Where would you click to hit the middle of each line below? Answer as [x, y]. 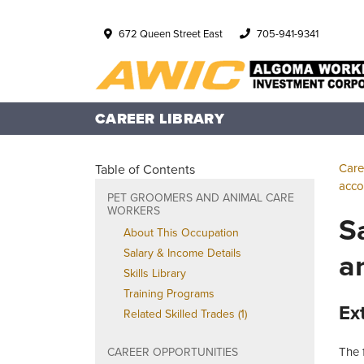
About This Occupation [181, 232]
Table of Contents [145, 169]
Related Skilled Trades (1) [185, 314]
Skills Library [155, 273]
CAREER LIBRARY [160, 119]
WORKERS [134, 210]
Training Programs [169, 293]
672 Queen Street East [171, 33]
